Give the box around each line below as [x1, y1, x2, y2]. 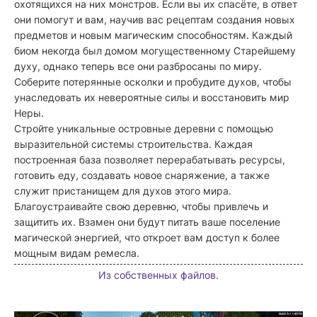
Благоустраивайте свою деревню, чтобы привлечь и [14, 200, 268, 213]
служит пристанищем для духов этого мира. [14, 185, 231, 197]
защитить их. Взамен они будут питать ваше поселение [14, 216, 280, 229]
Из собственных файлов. [98, 269, 219, 282]
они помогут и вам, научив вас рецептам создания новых [14, 13, 295, 26]
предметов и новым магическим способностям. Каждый [14, 29, 292, 42]
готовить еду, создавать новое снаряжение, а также [14, 169, 270, 182]
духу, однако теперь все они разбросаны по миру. [14, 60, 262, 73]
